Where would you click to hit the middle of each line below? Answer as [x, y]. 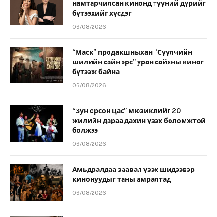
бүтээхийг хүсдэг [102, 13]
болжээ [85, 130]
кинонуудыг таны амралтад [122, 179]
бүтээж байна [96, 71]
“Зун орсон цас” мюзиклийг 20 [126, 111]
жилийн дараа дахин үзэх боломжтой [139, 120]
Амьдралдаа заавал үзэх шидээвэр [133, 169]
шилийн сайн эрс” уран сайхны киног [138, 62]
